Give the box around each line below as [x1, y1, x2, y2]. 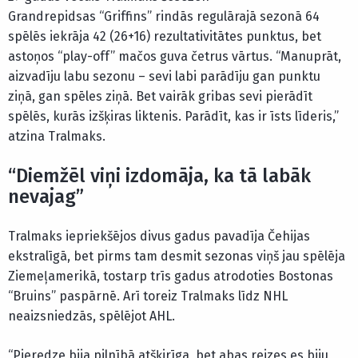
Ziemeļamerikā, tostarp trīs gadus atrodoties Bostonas [8, 268, 333, 284]
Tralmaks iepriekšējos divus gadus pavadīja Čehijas [8, 229, 310, 245]
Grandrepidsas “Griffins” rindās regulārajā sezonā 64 [8, 9, 320, 25]
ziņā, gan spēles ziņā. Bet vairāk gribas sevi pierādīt [8, 89, 312, 105]
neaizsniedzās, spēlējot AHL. [8, 308, 175, 324]
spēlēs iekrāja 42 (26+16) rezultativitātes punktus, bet [8, 29, 321, 45]
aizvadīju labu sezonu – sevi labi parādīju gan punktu [8, 69, 320, 85]
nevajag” [8, 185, 84, 209]
